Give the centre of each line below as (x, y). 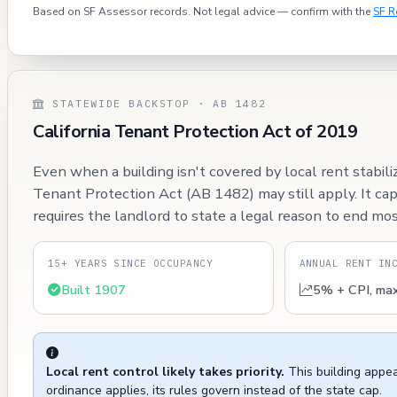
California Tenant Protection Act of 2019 (195, 132)
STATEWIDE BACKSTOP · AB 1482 (156, 104)
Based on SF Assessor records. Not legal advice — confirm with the (203, 12)
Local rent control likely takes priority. (165, 371)
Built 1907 (93, 289)
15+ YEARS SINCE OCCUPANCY (130, 263)
